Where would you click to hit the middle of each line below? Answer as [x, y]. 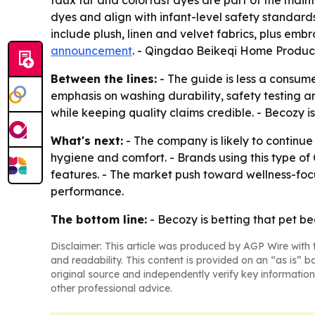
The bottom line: [99, 219]
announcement [91, 51]
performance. [87, 191]
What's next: [87, 141]
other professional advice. [111, 288]
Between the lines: [104, 79]
